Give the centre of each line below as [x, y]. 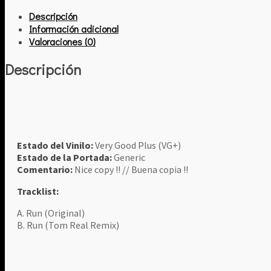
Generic [129, 158]
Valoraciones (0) [62, 42]
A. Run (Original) [51, 213]
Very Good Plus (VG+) [137, 145]
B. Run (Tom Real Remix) [68, 225]
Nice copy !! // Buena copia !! [132, 170]
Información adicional [74, 29]
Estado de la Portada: [65, 158]
